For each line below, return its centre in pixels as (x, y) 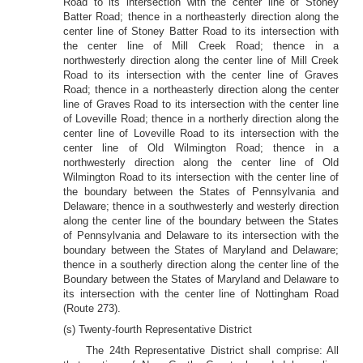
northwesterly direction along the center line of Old (201, 162)
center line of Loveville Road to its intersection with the (201, 133)
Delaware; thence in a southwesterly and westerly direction (201, 206)
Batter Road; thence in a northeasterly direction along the (201, 17)
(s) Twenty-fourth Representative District (158, 329)
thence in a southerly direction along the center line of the (201, 265)
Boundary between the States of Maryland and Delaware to (201, 279)
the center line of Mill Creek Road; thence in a (201, 46)
